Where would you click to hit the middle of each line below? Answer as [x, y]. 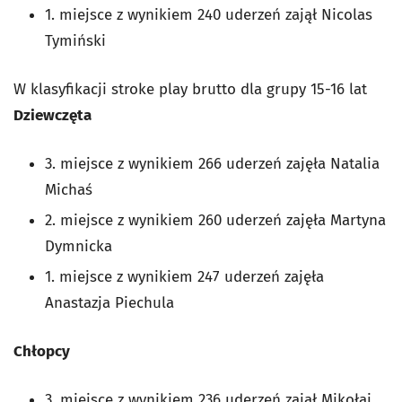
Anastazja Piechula [109, 303]
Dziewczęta [52, 116]
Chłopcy [42, 352]
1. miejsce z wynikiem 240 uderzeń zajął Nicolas [209, 15]
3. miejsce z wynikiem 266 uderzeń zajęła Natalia [212, 164]
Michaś [69, 190]
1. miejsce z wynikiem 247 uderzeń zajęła [184, 277]
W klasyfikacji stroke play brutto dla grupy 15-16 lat [190, 90]
